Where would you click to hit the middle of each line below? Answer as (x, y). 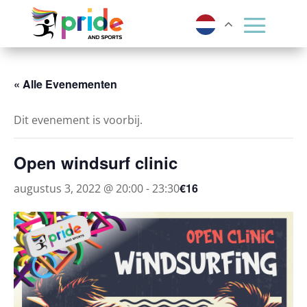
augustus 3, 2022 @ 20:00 (78, 188)
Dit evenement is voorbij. (78, 120)
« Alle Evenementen (65, 84)
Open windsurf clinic (96, 162)
